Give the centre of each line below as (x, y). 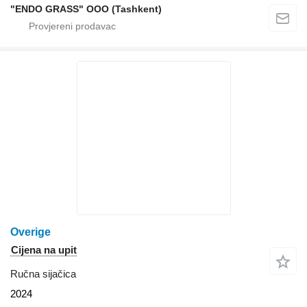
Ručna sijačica (43, 273)
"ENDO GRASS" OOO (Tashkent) (86, 9)
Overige (30, 232)
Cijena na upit (44, 249)
